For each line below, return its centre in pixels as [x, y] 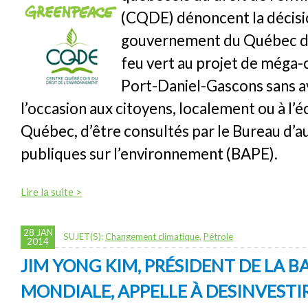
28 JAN [38, 232]
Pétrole [218, 236]
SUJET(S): [84, 236]
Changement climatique [152, 236]
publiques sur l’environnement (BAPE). [151, 153]
